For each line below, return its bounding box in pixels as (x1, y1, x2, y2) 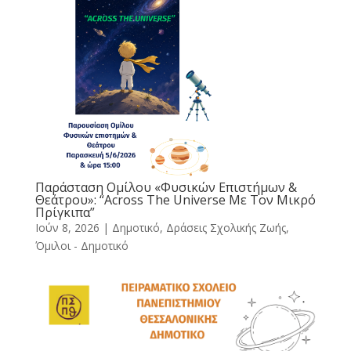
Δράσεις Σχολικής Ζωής (165, 220, 286, 236)
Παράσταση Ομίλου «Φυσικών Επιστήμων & (34, 179, 297, 197)
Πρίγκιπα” (34, 204, 95, 222)
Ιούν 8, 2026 (34, 220, 100, 236)
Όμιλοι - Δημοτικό (34, 238, 128, 254)
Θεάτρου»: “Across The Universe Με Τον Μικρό (34, 191, 316, 209)
